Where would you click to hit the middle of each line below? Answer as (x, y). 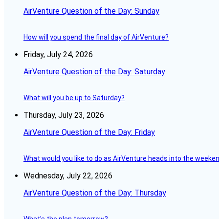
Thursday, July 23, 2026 (64, 115)
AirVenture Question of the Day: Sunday (91, 11)
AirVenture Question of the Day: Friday (89, 132)
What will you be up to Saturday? (74, 98)
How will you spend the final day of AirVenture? (96, 37)
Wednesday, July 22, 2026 (68, 176)
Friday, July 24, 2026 (58, 55)
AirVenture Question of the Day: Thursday (95, 193)
